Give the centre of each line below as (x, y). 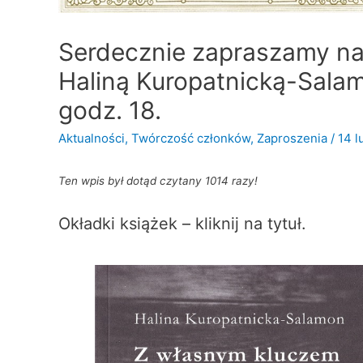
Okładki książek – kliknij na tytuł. (182, 223)
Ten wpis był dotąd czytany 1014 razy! (158, 181)
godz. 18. (110, 110)
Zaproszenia (292, 138)
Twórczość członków (191, 138)
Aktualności (92, 138)
